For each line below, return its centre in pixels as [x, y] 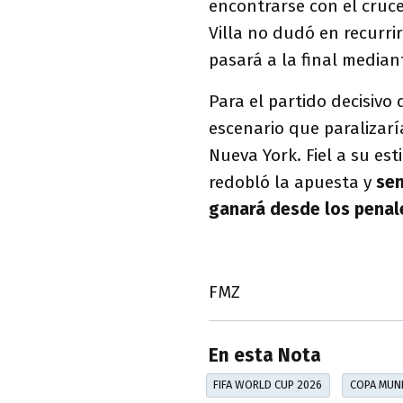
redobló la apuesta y [292, 182]
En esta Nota [265, 356]
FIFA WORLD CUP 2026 [268, 385]
